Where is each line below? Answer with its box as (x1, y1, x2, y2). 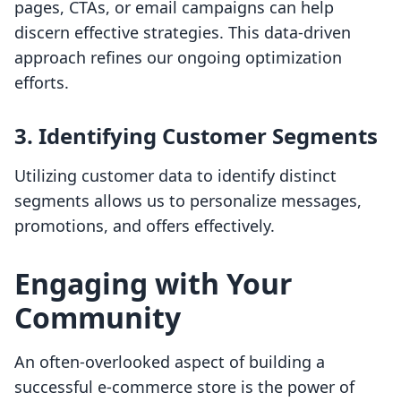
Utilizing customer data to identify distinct (14, 165, 337, 187)
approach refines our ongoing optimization (14, 47, 342, 69)
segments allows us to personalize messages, (14, 190, 362, 212)
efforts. (14, 72, 69, 94)
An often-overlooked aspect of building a (14, 351, 325, 373)
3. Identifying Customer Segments (14, 121, 378, 151)
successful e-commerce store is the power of (14, 376, 354, 398)
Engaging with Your (14, 264, 293, 303)
